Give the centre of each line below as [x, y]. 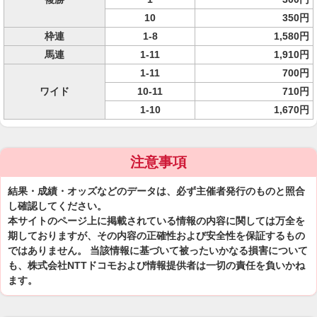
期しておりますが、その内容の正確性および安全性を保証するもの [156, 236]
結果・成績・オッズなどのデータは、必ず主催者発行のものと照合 [156, 191]
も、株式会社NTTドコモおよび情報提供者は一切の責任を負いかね [156, 265]
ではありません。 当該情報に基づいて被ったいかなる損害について [158, 250]
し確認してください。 [57, 206]
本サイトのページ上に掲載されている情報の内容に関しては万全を [156, 221]
